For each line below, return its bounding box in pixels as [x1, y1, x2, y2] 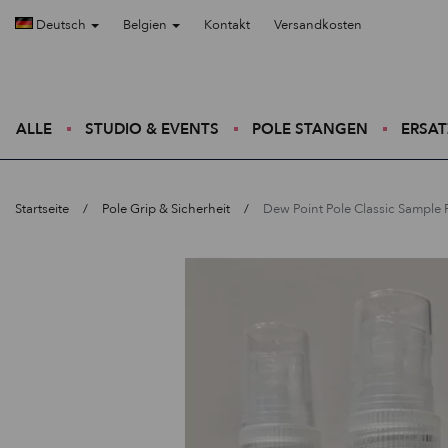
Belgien [123, 16, 170, 34]
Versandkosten [274, 16, 362, 34]
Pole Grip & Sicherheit [102, 200, 230, 218]
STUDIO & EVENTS [85, 119, 219, 139]
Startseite [15, 200, 69, 218]
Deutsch [33, 16, 89, 34]
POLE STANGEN [252, 119, 368, 139]
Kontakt [204, 16, 250, 34]
